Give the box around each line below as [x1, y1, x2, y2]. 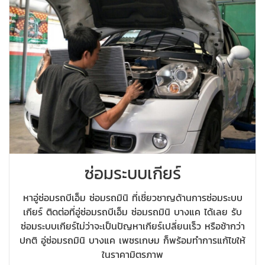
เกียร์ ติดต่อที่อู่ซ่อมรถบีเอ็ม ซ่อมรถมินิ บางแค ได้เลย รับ [23, 204, 242, 219]
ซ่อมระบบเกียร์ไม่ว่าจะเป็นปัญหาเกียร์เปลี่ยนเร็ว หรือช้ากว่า [20, 218, 245, 233]
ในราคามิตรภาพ [102, 247, 163, 261]
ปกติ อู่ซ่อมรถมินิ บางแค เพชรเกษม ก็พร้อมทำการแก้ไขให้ [20, 232, 245, 247]
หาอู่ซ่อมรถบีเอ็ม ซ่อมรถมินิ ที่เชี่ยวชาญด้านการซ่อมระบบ [22, 190, 243, 205]
